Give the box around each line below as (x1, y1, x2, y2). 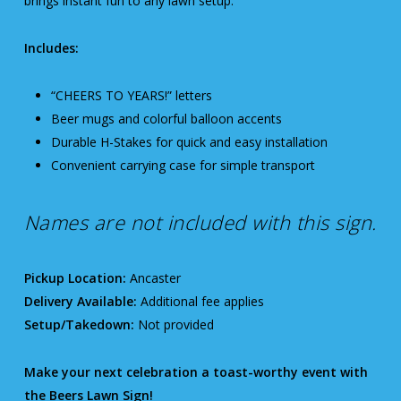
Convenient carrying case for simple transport (50, 157, 315, 175)
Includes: (23, 39, 79, 57)
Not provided (133, 316, 214, 334)
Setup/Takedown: (23, 316, 134, 334)
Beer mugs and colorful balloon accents (50, 110, 282, 128)
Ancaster (125, 269, 181, 287)
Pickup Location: (23, 269, 126, 287)
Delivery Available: (23, 293, 137, 311)
